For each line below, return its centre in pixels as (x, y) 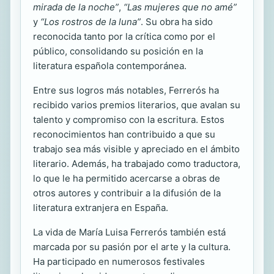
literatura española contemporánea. (110, 66)
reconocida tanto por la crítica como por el (124, 36)
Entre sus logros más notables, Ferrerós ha (126, 90)
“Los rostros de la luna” (91, 22)
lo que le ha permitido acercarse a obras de (127, 178)
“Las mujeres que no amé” (180, 7)
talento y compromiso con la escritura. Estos (129, 120)
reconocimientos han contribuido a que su (124, 134)
